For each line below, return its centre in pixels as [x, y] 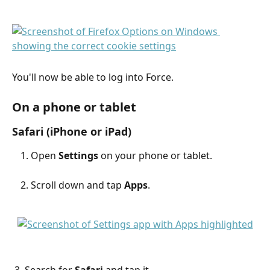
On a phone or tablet [74, 107]
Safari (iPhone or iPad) [72, 131]
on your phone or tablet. [155, 155]
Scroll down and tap [77, 185]
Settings [78, 155]
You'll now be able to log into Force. [93, 77]
